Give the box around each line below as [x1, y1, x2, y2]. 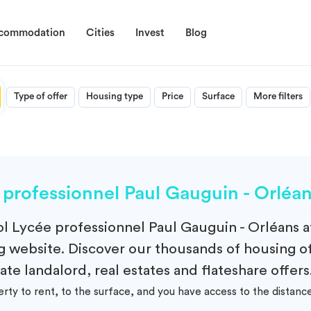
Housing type [86, 92, 143, 101]
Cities [86, 28, 115, 38]
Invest [135, 28, 165, 38]
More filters [253, 92, 303, 101]
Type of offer [14, 92, 67, 101]
